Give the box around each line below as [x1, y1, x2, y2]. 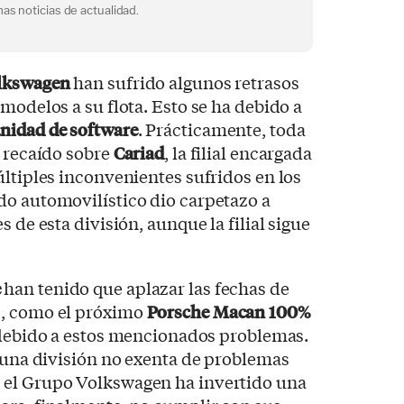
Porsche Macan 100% [146, 299, 311, 324]
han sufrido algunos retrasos [69, 70, 299, 95]
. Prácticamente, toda [137, 117, 306, 142]
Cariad [113, 141, 165, 165]
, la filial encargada [164, 141, 312, 165]
